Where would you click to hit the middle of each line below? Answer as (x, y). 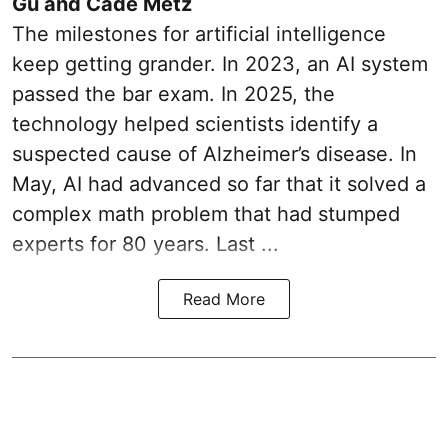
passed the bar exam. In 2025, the (173, 94)
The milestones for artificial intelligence (199, 34)
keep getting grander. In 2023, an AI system (220, 64)
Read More (224, 299)
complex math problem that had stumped (206, 214)
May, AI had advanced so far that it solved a (219, 184)
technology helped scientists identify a (195, 124)
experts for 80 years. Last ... (145, 244)
